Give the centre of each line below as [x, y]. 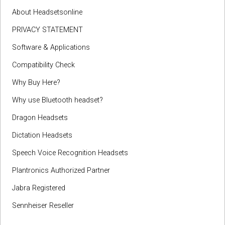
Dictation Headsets [42, 136]
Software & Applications [51, 48]
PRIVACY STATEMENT [47, 30]
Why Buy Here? [36, 83]
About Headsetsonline [47, 13]
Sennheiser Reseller [43, 206]
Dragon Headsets [40, 118]
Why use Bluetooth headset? [58, 100]
